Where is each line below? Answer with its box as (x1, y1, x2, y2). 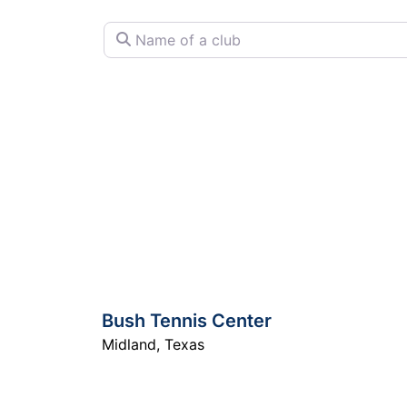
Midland (102, 335, 156, 354)
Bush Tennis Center (102, 310, 272, 333)
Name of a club (103, 19, 208, 37)
